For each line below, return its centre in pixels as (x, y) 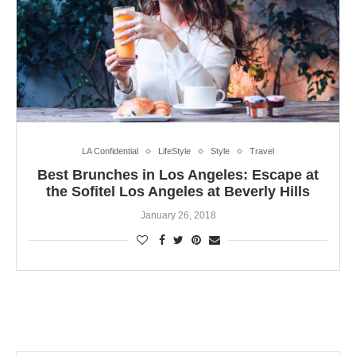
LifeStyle (174, 151)
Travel (262, 151)
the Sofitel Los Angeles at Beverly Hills (178, 192)
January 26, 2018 (178, 216)
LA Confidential (110, 151)
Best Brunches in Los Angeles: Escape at (178, 175)
